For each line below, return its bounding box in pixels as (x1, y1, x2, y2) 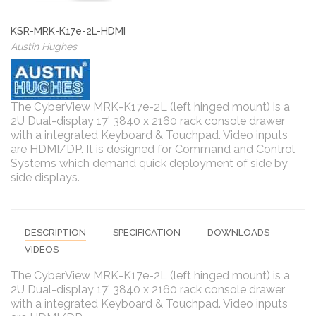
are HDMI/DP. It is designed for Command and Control (11, 142, 295, 157)
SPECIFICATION (113, 227, 181, 238)
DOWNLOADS (207, 227, 269, 238)
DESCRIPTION (25, 227, 86, 238)
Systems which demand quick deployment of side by (11, 157, 288, 171)
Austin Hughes (11, 41, 77, 53)
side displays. (11, 171, 80, 185)
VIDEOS (25, 244, 59, 255)
